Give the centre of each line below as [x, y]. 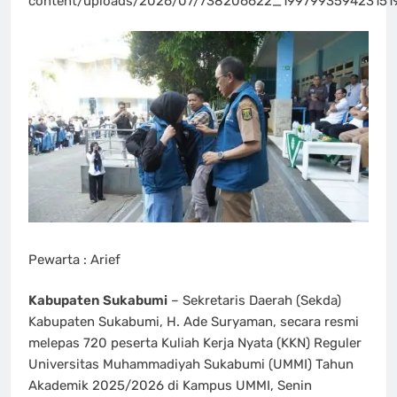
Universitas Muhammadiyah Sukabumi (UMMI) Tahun [191, 365]
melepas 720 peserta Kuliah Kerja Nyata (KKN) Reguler [195, 343]
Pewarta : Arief [74, 259]
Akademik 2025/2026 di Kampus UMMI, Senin [170, 386]
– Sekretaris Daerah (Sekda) [254, 301]
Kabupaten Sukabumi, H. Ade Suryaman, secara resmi [194, 322]
